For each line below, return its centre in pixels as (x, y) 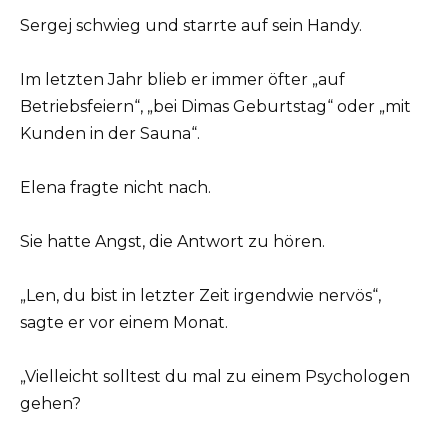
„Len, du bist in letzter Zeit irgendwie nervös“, (200, 296)
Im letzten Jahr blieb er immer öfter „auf (182, 79)
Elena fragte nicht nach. (115, 187)
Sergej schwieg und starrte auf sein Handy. (191, 25)
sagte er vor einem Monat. (124, 323)
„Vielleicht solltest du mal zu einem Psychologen (215, 377)
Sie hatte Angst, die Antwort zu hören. (172, 242)
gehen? (50, 404)
